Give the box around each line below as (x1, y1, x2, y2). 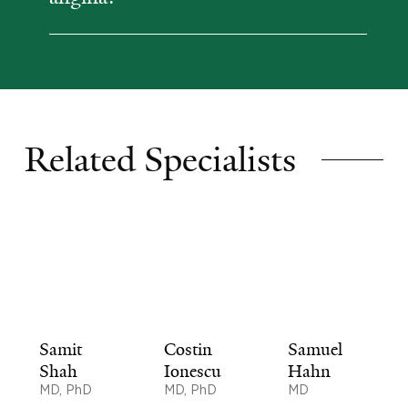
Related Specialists (25, 138, 296, 182)
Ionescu (163, 360, 221, 382)
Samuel (288, 338, 343, 361)
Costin (163, 338, 212, 361)
